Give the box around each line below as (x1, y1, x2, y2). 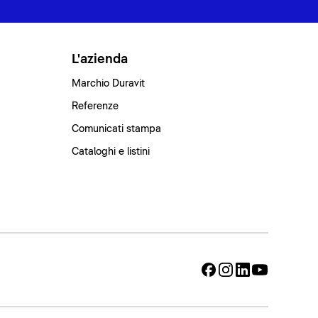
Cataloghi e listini (72, 146, 150, 157)
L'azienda (72, 53, 128, 66)
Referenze (72, 101, 119, 111)
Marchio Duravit (72, 78, 146, 89)
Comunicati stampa (72, 124, 162, 134)
